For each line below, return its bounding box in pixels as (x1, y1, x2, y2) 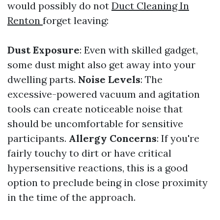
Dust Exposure (7, 44, 80, 56)
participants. (7, 132, 69, 144)
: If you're (157, 132, 199, 144)
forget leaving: (43, 14, 109, 27)
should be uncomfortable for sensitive (7, 117, 183, 130)
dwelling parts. (7, 73, 78, 85)
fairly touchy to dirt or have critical (7, 147, 171, 159)
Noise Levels (78, 73, 140, 85)
